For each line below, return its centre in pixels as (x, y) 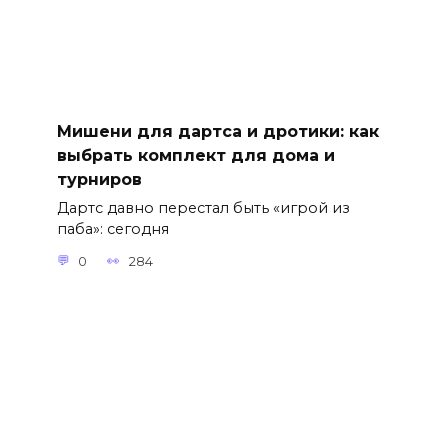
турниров (99, 179)
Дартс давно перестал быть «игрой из (203, 208)
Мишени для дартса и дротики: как (217, 131)
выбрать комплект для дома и (195, 155)
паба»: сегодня (112, 229)
